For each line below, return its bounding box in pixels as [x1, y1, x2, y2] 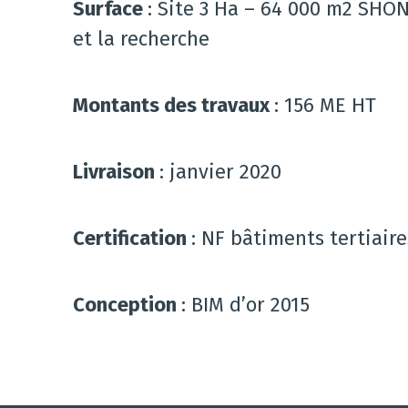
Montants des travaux [73, 93, 274, 118]
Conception [73, 292, 181, 318]
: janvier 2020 [159, 159, 281, 185]
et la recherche [73, 26, 209, 52]
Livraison [73, 159, 159, 185]
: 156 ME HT [274, 93, 376, 118]
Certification [73, 226, 191, 251]
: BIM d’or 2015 [181, 292, 310, 318]
